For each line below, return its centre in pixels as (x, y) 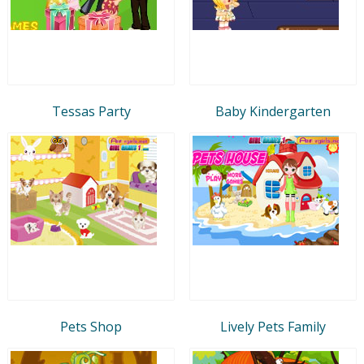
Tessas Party (91, 111)
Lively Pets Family (273, 326)
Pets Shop (91, 326)
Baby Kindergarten (273, 111)
